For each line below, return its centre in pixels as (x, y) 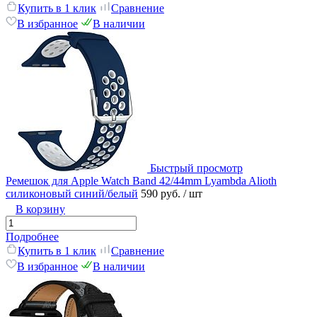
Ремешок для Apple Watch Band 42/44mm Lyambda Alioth (141, 181)
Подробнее (32, 237)
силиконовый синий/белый (72, 194)
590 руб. (162, 194)
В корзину (40, 209)
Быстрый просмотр (196, 168)
